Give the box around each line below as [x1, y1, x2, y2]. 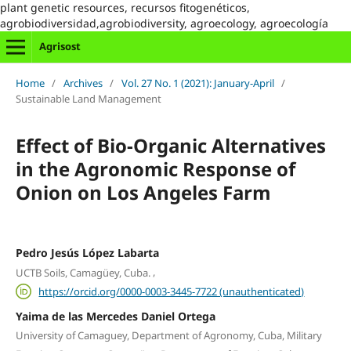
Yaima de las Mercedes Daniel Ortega [15, 308, 215, 324]
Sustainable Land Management [15, 91, 161, 106]
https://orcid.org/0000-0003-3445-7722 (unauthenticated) [38, 284, 305, 299]
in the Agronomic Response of [15, 155, 295, 182]
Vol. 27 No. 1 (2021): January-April [121, 75, 274, 90]
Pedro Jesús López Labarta [15, 244, 159, 260]
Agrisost [38, 39, 81, 53]
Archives [63, 75, 103, 90]
